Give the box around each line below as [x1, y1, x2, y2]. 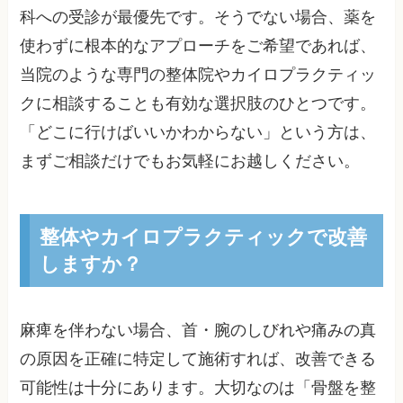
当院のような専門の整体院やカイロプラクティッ [20, 65, 377, 84]
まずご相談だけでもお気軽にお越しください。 [20, 151, 361, 170]
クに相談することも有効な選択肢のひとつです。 [20, 94, 377, 112]
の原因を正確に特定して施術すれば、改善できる [20, 350, 377, 369]
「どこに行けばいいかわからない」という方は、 [20, 122, 377, 141]
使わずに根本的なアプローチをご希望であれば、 [20, 36, 377, 55]
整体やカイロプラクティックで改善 [39, 222, 367, 251]
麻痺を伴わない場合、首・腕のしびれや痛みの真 [20, 321, 377, 340]
